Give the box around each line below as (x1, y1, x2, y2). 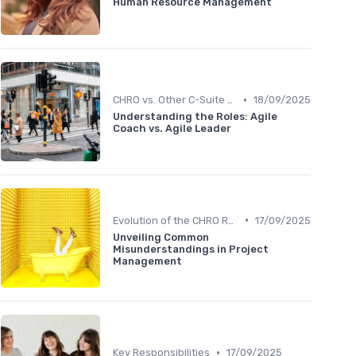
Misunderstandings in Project (113, 242, 269, 255)
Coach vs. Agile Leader (113, 122, 231, 135)
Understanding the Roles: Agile (113, 110, 277, 123)
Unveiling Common (113, 230, 209, 243)
